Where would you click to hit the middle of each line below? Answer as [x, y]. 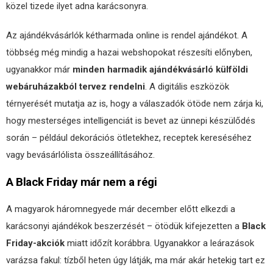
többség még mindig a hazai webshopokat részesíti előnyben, [129, 52]
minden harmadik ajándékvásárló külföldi [160, 69]
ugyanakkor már [39, 69]
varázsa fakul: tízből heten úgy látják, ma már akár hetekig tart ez [136, 260]
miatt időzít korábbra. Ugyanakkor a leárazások [159, 243]
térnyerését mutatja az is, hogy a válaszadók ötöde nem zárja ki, [135, 104]
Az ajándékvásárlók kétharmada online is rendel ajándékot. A [127, 35]
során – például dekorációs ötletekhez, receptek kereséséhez [129, 138]
